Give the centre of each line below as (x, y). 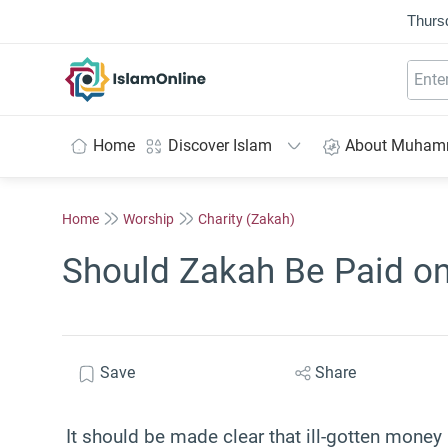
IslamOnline (177, 67)
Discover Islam (220, 145)
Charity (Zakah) (246, 218)
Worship (148, 218)
